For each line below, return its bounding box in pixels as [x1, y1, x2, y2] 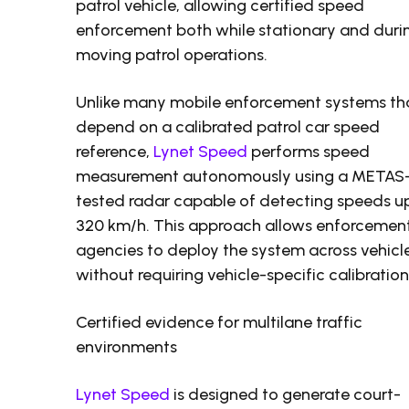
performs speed [247, 142, 371, 163]
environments [76, 337, 178, 358]
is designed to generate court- [170, 384, 402, 405]
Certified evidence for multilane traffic [76, 312, 363, 333]
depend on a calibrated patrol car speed [76, 117, 381, 138]
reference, [76, 142, 154, 163]
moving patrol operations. [76, 45, 268, 66]
